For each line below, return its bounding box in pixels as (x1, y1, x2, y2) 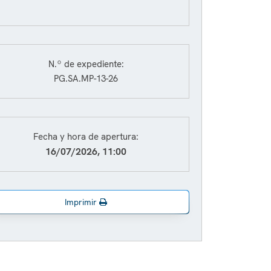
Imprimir (65, 197, 99, 207)
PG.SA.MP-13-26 (54, 73, 118, 85)
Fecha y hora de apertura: (33, 131, 139, 143)
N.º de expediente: (48, 58, 124, 70)
